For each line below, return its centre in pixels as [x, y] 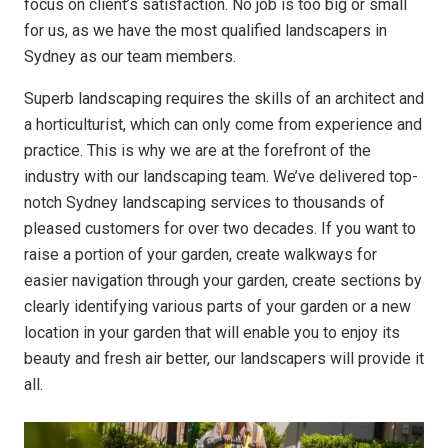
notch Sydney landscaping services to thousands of [204, 202]
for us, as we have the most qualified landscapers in [205, 30]
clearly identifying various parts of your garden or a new [217, 306]
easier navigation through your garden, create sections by [223, 280]
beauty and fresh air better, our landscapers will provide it [224, 358]
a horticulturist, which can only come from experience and [223, 124]
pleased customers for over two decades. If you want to [220, 228]
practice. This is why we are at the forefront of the [197, 150]
